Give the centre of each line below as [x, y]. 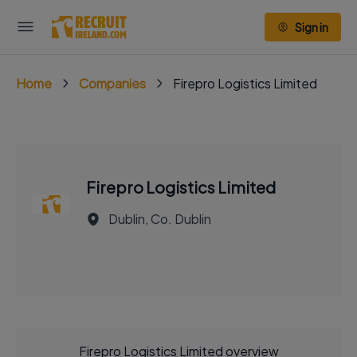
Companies [112, 83]
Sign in [312, 27]
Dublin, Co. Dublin [160, 219]
